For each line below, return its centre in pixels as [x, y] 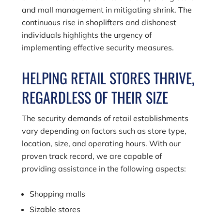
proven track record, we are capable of [92, 156]
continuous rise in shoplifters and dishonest [99, 22]
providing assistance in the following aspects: [104, 168]
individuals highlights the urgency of [86, 35]
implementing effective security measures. [98, 47]
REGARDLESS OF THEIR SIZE [95, 97]
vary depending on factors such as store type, [104, 131]
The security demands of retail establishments [105, 118]
